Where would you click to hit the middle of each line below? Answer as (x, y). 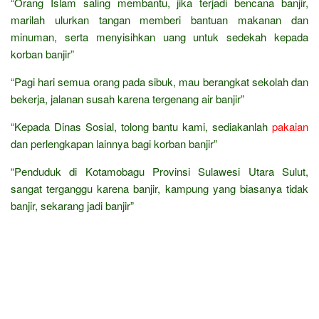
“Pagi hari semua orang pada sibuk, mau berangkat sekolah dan (159, 81)
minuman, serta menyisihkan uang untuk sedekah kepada (159, 36)
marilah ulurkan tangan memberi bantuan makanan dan (159, 19)
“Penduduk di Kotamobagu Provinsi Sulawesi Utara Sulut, (159, 171)
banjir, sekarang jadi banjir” (72, 205)
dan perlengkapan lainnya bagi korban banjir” (114, 143)
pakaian (290, 126)
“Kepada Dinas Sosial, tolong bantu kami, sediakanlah (141, 126)
